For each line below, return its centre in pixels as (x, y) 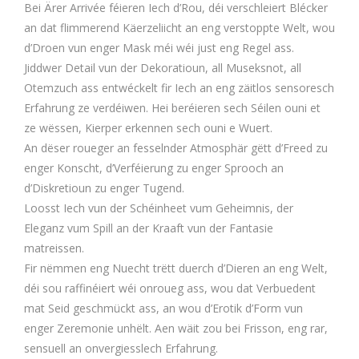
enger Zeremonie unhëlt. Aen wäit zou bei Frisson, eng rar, (176, 329)
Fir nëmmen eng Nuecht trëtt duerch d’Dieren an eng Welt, (176, 268)
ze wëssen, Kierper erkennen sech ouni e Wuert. (148, 128)
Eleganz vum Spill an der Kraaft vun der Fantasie (149, 228)
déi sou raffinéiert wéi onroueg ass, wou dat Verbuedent (170, 288)
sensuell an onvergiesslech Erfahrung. (121, 349)
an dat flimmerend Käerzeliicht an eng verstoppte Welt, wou (179, 28)
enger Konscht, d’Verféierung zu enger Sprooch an (154, 168)
